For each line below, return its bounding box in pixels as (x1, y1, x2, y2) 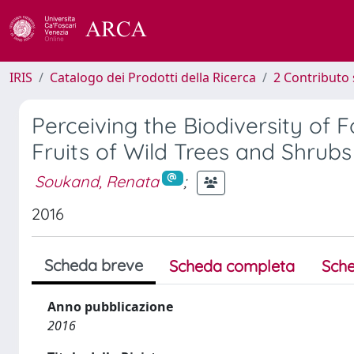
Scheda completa (169, 256, 295, 276)
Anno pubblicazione (47, 298, 173, 315)
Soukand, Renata (35, 171, 159, 191)
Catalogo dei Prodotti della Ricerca (50, 69, 256, 86)
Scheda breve (44, 255, 143, 275)
